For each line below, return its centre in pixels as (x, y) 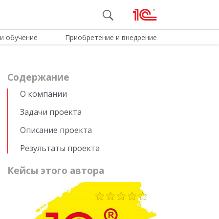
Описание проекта (56, 130)
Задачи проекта (51, 112)
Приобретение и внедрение (111, 37)
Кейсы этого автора (56, 171)
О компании (44, 94)
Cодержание (38, 77)
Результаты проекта (60, 148)
